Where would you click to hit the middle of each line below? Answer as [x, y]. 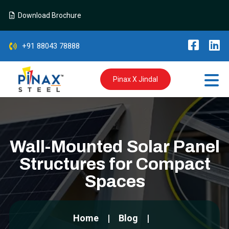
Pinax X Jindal [135, 79]
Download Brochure [48, 15]
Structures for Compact [114, 164]
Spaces [114, 181]
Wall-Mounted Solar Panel [114, 146]
